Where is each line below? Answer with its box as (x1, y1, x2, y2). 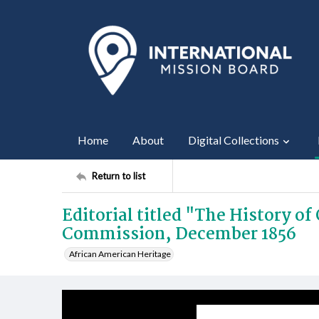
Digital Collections (188, 133, 279, 147)
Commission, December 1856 (62, 221, 296, 248)
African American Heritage (69, 249, 171, 259)
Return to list (92, 169, 145, 182)
